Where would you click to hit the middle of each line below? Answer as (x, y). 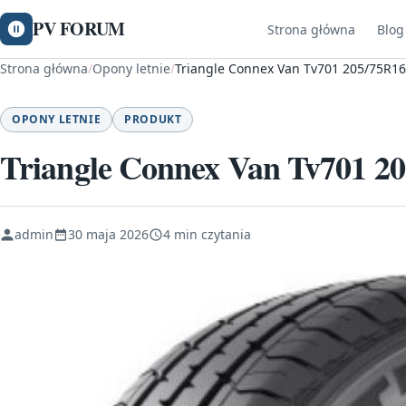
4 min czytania (207, 234)
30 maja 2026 (108, 234)
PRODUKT (153, 119)
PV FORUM (79, 29)
